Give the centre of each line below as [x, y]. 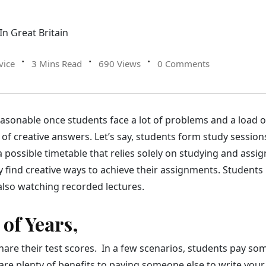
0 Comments [183, 64]
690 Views [120, 64]
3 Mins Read [57, 64]
